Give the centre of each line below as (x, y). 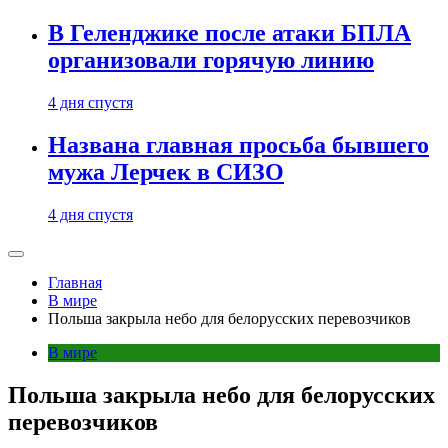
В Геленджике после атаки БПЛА (229, 33)
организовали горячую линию (211, 60)
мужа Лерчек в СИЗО (166, 172)
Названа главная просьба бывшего (238, 145)
